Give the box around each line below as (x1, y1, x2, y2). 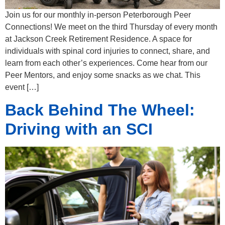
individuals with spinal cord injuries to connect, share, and (5, 46, 210, 55)
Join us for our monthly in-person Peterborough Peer (5, 10, 191, 19)
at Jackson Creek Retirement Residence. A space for (5, 34, 192, 43)
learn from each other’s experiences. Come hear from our (5, 58, 207, 67)
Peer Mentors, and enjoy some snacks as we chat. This (5, 70, 200, 79)
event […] (5, 82, 39, 91)
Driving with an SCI (5, 120, 153, 139)
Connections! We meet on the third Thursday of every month (5, 22, 217, 31)
